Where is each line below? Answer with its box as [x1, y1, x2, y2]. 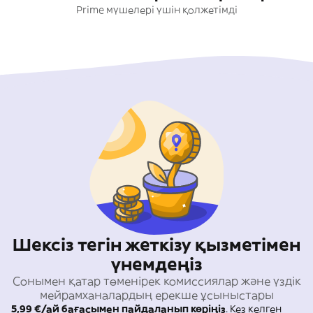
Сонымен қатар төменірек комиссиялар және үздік [12, 274, 301, 288]
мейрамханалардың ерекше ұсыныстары [39, 288, 274, 302]
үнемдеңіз [110, 254, 203, 275]
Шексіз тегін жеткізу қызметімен [13, 234, 300, 255]
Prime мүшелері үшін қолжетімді [75, 3, 238, 16]
